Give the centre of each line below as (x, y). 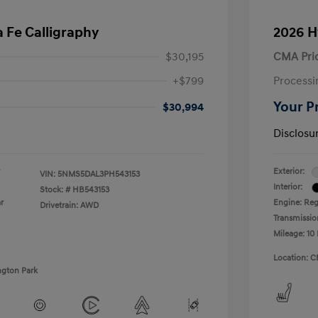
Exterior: (289, 172)
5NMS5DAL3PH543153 (99, 175)
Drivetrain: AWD (69, 206)
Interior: (288, 187)
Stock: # (55, 190)
